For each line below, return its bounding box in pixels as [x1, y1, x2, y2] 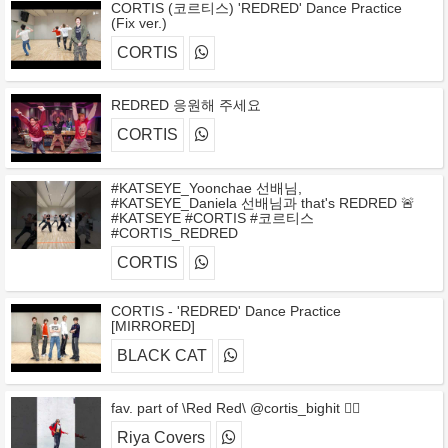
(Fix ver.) [111, 15, 167, 31]
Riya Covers [117, 429, 205, 446]
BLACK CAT [117, 347, 207, 364]
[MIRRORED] [111, 318, 195, 334]
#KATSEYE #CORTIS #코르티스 [111, 210, 314, 226]
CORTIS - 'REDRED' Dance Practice [111, 303, 341, 319]
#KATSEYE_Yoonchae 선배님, [111, 180, 302, 196]
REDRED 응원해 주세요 [111, 97, 261, 113]
